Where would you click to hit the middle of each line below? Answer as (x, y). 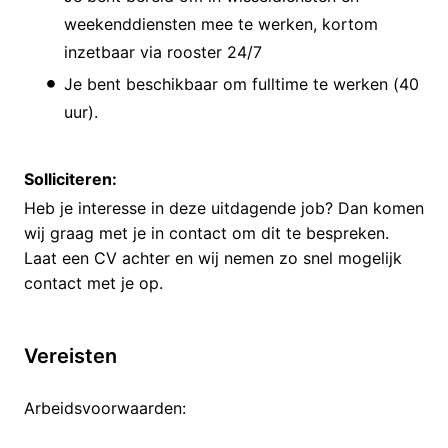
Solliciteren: (70, 178)
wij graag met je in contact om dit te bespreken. (206, 232)
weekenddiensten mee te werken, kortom (221, 23)
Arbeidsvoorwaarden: (105, 407)
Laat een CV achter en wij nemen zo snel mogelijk (213, 257)
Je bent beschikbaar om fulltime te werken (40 (241, 83)
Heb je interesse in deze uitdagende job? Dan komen (224, 207)
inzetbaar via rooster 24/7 (163, 51)
